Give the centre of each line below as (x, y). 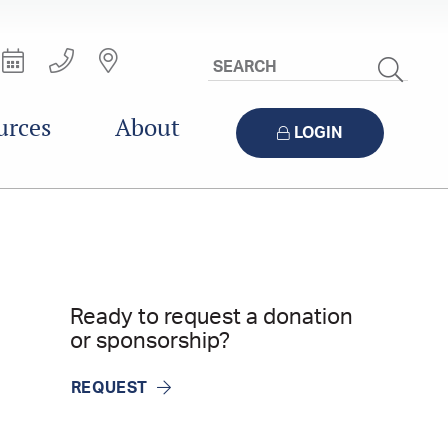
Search (395, 63)
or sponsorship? (150, 341)
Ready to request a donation (211, 317)
